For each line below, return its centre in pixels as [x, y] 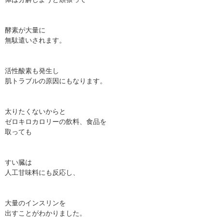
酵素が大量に [25, 30]
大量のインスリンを [35, 203]
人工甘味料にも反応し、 [42, 172]
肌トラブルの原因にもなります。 [56, 81]
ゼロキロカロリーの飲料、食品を [56, 121]
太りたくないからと [35, 111]
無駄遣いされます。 [35, 40]
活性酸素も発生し [32, 70]
